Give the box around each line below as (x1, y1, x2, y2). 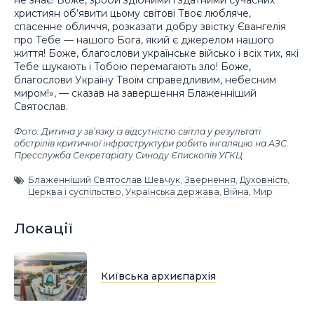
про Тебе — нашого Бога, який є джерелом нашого (14, 34, 274, 47)
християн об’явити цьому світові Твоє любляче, (14, 7, 251, 20)
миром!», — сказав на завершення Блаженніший (14, 87, 257, 100)
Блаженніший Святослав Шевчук (28, 174, 180, 185)
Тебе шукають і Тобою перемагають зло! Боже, (14, 60, 251, 74)
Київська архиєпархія (101, 269, 216, 282)
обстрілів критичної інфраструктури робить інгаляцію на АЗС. (14, 138, 289, 149)
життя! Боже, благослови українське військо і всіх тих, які (14, 47, 299, 60)
